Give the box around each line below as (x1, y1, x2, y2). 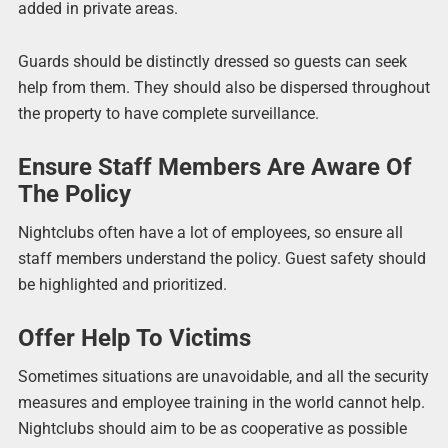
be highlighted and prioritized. (17, 274, 227, 294)
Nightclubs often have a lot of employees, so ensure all (17, 222, 403, 242)
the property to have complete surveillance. (17, 103, 319, 123)
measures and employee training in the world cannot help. (17, 393, 425, 413)
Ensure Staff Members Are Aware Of (17, 152, 412, 181)
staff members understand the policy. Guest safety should (17, 248, 426, 268)
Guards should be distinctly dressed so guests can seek (17, 51, 407, 71)
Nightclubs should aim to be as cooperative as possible (17, 419, 407, 439)
